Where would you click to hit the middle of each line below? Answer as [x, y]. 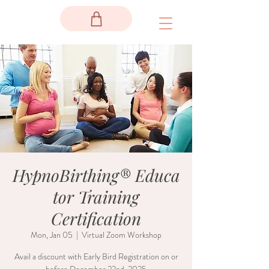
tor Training [96, 197]
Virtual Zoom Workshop [122, 235]
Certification [96, 218]
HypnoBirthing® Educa [96, 175]
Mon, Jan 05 [52, 235]
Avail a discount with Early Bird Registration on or [96, 256]
